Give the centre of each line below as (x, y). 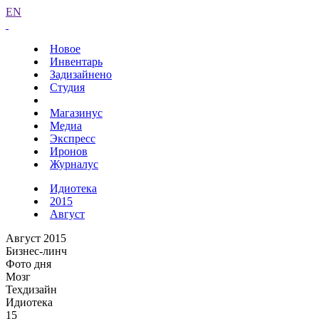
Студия (67, 87)
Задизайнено (81, 74)
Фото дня (28, 264)
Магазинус (76, 113)
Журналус (74, 164)
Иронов (69, 151)
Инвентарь (76, 62)
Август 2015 (36, 238)
